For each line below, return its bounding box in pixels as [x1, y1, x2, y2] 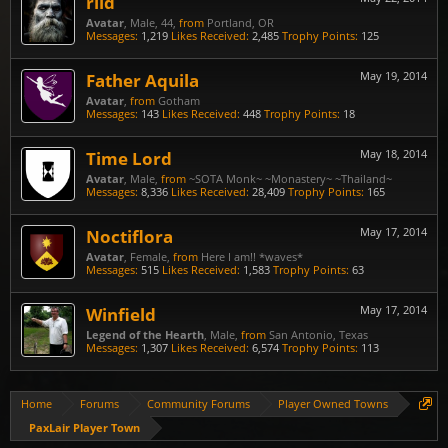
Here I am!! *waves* [201, 249, 303, 264]
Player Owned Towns [278, 396, 388, 411]
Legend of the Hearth [86, 327, 204, 342]
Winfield [86, 302, 156, 326]
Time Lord [86, 146, 172, 170]
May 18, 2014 [360, 146, 427, 161]
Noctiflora [86, 224, 173, 248]
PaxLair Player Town [29, 420, 140, 435]
